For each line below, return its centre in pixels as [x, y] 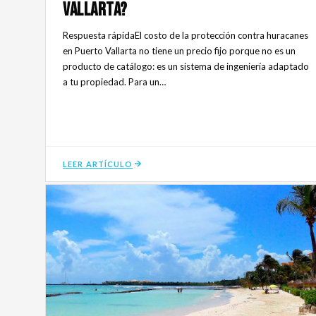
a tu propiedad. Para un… [114, 81]
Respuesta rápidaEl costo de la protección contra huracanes [186, 35]
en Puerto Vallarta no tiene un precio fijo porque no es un [179, 50]
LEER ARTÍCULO [98, 164]
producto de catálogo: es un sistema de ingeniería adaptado [186, 66]
